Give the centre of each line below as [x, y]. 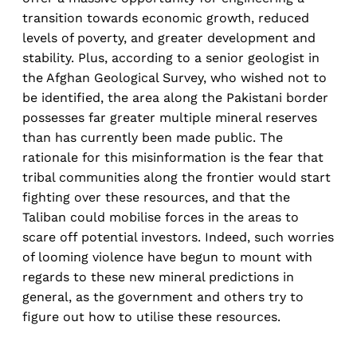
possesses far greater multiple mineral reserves [170, 118]
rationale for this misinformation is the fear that [173, 158]
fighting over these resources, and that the [156, 198]
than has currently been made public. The [153, 138]
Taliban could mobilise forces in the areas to [161, 218]
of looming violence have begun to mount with [167, 257]
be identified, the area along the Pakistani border [175, 98]
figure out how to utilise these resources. [151, 317]
